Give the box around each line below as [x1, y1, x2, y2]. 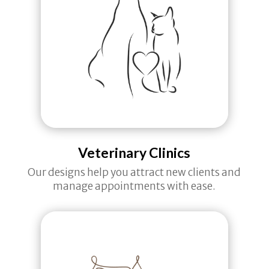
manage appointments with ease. [53, 180, 216, 193]
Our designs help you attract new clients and [28, 166, 241, 180]
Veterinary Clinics [78, 144, 191, 162]
